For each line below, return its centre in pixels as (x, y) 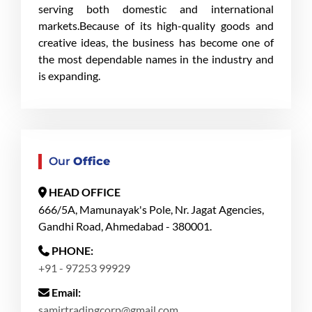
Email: (66, 292)
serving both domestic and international (156, 9)
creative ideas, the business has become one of (156, 42)
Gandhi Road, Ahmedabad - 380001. (125, 226)
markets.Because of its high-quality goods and (156, 25)
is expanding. (69, 76)
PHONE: (72, 250)
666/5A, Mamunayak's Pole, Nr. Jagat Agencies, (151, 209)
